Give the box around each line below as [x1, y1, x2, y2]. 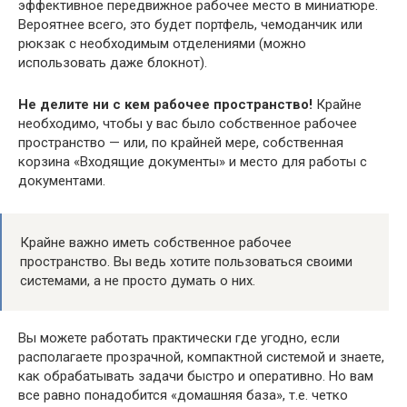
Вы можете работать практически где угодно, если [18, 329, 340, 346]
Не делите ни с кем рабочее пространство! [18, 95, 313, 113]
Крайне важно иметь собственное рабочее [20, 233, 292, 251]
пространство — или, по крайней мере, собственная [18, 134, 343, 151]
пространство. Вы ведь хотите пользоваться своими [20, 253, 352, 270]
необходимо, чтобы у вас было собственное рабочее [18, 114, 357, 132]
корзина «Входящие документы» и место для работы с [18, 153, 367, 170]
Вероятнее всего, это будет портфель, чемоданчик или [18, 15, 362, 33]
